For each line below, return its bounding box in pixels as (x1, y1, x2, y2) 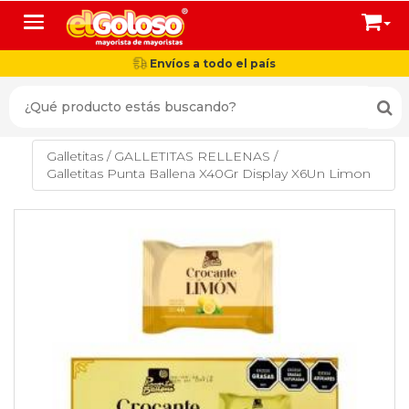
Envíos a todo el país (147, 57, 276, 70)
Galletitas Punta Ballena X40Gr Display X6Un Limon (47, 165, 371, 183)
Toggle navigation (33, 14, 146, 30)
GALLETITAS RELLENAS (114, 148, 270, 165)
